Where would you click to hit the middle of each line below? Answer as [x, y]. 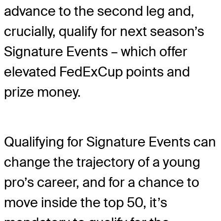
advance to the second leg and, [99, 11]
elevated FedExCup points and [97, 72]
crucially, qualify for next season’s [104, 32]
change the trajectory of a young [102, 162]
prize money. [42, 92]
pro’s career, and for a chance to [102, 182]
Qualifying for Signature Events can [110, 142]
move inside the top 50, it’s [86, 202]
